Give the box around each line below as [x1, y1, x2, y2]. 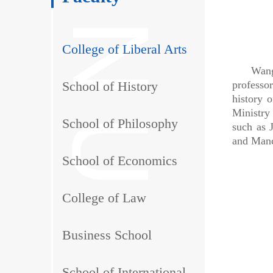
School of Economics [62, 152, 177, 168]
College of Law [62, 190, 146, 205]
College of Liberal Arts [62, 41, 187, 57]
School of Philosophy [62, 115, 178, 131]
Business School [62, 227, 152, 243]
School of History [62, 78, 158, 94]
